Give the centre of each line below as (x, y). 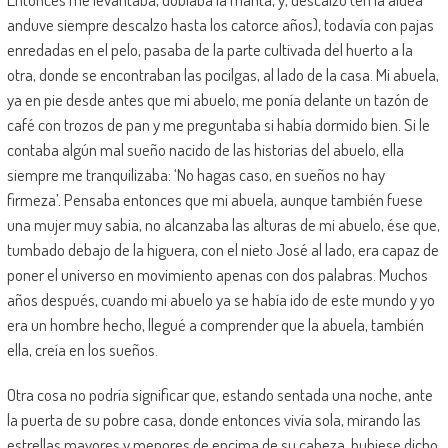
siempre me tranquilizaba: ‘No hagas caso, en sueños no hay (195, 174)
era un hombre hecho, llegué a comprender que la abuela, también (215, 324)
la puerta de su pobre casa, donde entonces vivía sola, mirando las (213, 419)
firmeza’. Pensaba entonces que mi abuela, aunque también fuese (214, 199)
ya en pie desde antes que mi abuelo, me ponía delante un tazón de (217, 99)
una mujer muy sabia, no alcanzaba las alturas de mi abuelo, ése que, (223, 224)
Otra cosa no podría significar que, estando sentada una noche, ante (219, 394)
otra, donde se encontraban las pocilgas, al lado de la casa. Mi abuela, (222, 74)
